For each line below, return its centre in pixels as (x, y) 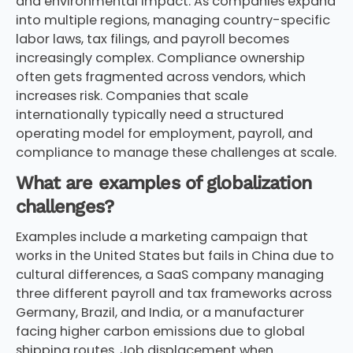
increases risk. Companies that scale (132, 95)
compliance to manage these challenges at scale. (176, 152)
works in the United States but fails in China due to (175, 256)
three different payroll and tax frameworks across (173, 294)
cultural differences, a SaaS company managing (169, 275)
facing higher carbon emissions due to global (160, 332)
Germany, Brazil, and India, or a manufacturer (160, 313)
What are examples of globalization (163, 183)
